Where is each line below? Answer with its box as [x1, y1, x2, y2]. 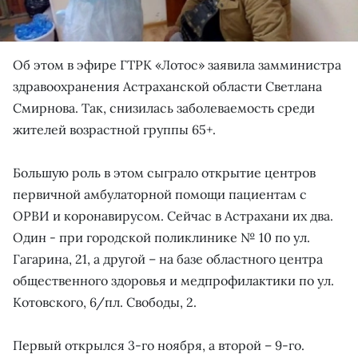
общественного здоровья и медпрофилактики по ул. [13, 272, 334, 288]
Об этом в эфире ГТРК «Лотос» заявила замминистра [13, 56, 341, 73]
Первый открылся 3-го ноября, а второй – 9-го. [13, 336, 304, 353]
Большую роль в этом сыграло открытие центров [13, 164, 316, 181]
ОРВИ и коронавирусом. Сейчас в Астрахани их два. [13, 207, 333, 224]
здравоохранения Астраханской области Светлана [13, 78, 322, 94]
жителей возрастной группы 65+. [13, 121, 216, 137]
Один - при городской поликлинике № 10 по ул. [13, 229, 310, 245]
